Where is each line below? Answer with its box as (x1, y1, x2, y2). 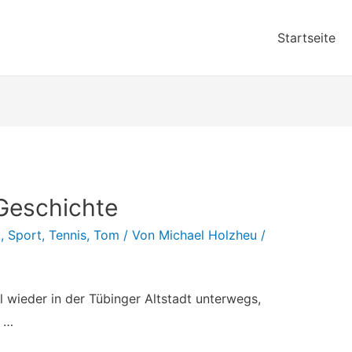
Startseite (277, 30, 335, 46)
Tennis (48, 227, 86, 244)
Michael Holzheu (158, 227, 257, 244)
